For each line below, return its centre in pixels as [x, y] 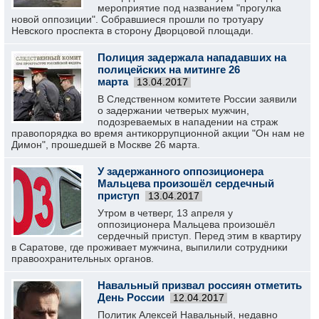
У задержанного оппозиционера [181, 171]
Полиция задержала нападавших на [192, 57]
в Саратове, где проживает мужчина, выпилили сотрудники [150, 247]
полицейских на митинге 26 [169, 69]
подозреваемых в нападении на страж [188, 122]
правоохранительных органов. [83, 258]
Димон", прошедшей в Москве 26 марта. [106, 145]
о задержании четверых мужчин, [173, 110]
